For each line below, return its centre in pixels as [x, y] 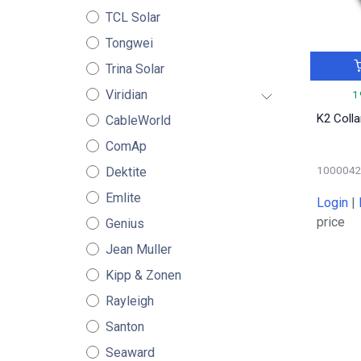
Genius [124, 224]
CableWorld [138, 120]
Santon [124, 327]
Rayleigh [129, 301]
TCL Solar [133, 17]
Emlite [123, 198]
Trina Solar [135, 69]
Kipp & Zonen [143, 275]
